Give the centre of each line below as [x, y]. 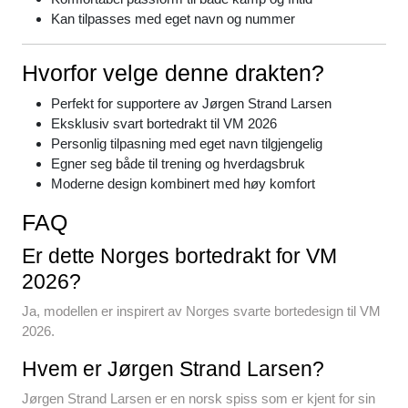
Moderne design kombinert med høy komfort [183, 184]
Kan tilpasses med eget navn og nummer [173, 19]
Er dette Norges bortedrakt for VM [179, 256]
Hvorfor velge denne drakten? [173, 73]
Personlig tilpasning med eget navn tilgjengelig [187, 144]
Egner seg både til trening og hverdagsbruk [178, 164]
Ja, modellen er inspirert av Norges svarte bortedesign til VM [201, 311]
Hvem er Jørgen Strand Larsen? [173, 369]
